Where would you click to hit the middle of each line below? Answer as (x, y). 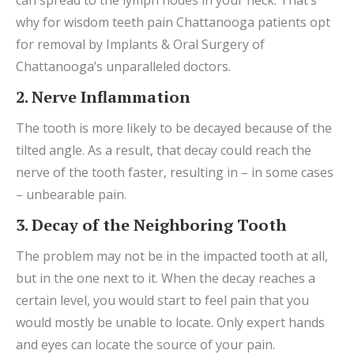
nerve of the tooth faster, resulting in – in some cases (175, 172)
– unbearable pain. (71, 194)
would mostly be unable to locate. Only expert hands (170, 322)
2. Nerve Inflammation (103, 96)
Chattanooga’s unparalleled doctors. (123, 66)
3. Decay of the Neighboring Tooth (151, 224)
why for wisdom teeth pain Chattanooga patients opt (173, 22)
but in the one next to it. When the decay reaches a (166, 278)
